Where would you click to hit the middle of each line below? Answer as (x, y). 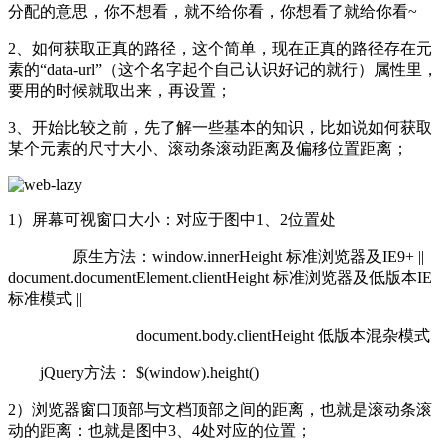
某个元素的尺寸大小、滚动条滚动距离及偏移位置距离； (208, 148)
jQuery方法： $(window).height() (133, 372)
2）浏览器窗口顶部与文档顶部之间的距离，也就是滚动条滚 (220, 409)
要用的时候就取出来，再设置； (120, 90)
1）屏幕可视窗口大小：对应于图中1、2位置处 (172, 219)
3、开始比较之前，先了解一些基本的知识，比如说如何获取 (220, 127)
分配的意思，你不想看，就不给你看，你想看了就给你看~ (212, 11)
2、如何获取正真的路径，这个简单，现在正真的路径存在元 (220, 48)
